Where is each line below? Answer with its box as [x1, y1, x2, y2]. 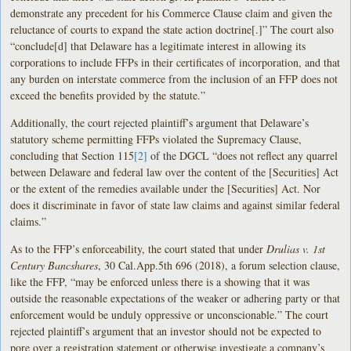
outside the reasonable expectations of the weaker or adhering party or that [10, 290, 341, 306]
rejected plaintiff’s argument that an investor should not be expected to [10, 323, 322, 338]
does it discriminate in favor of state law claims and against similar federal [10, 197, 341, 212]
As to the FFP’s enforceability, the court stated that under [10, 241, 267, 256]
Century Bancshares [10, 257, 99, 273]
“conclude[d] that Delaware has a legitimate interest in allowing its [10, 38, 306, 53]
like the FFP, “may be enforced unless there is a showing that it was [10, 273, 310, 289]
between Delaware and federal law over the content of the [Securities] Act [10, 164, 339, 179]
